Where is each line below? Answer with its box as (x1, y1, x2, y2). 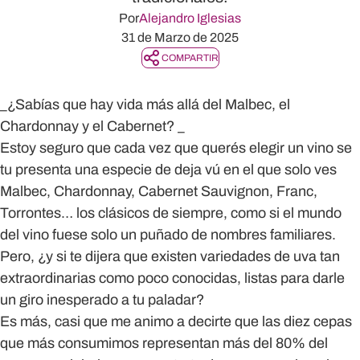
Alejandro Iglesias (139, 11, 241, 25)
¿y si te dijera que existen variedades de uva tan (38, 248, 340, 264)
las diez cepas (262, 313, 352, 329)
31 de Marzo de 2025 (121, 31, 239, 44)
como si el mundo (231, 205, 342, 221)
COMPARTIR (161, 52, 219, 63)
